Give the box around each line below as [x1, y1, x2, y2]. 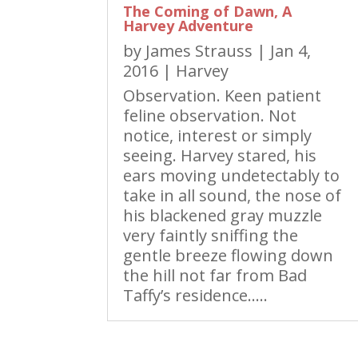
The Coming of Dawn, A [123, 2, 292, 22]
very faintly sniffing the [123, 225, 299, 247]
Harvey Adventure [123, 16, 254, 36]
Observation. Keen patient [123, 85, 322, 107]
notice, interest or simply [123, 125, 312, 147]
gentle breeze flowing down [123, 245, 334, 267]
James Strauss [145, 40, 253, 62]
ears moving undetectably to [123, 165, 340, 187]
